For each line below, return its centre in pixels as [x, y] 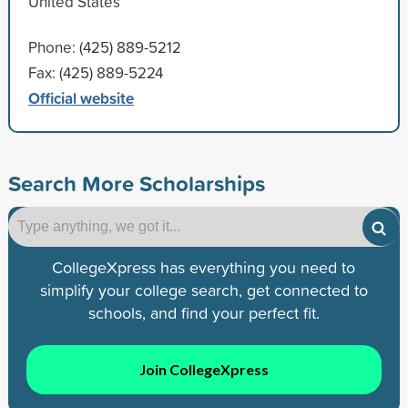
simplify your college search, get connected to [204, 290]
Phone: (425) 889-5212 [104, 46]
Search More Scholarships [136, 183]
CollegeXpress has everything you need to [204, 267]
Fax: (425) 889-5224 [95, 72]
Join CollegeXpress [204, 370]
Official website [81, 97]
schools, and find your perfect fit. [204, 312]
